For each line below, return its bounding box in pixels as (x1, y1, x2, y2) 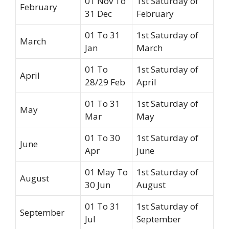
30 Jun (85, 179, 110, 191)
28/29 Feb (85, 76, 125, 88)
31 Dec (85, 8, 112, 20)
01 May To (85, 166, 128, 178)
